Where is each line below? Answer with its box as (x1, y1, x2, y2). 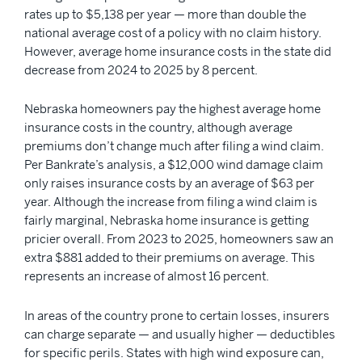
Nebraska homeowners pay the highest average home (24, 101, 321, 117)
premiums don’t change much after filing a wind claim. (24, 138, 324, 154)
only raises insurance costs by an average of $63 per (24, 175, 314, 192)
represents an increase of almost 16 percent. (24, 268, 271, 284)
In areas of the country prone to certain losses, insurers (24, 307, 330, 323)
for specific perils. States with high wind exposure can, (24, 344, 324, 360)
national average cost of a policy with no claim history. (24, 24, 322, 40)
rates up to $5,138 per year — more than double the (24, 6, 306, 22)
